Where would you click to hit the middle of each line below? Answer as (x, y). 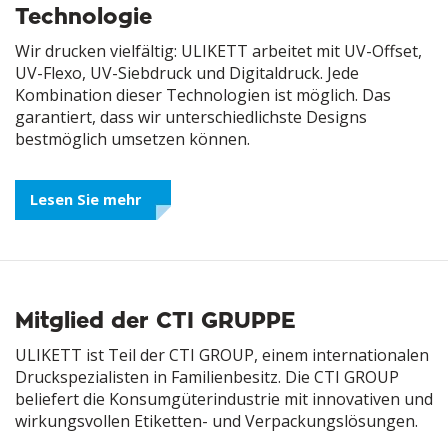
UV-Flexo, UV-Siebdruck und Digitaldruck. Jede (187, 72)
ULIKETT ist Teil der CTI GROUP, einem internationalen (222, 354)
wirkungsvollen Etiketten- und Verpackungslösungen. (216, 420)
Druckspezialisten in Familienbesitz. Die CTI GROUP (207, 376)
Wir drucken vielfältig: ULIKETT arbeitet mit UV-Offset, (218, 50)
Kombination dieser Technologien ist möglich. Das (203, 94)
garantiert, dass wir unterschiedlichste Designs (191, 116)
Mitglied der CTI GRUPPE (155, 319)
